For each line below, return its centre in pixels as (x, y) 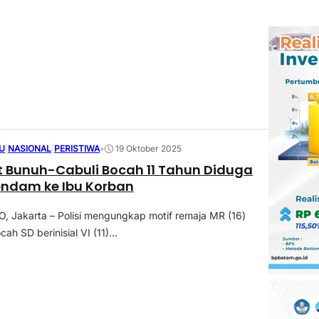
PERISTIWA (77, 148)
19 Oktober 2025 (149, 149)
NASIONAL (30, 148)
